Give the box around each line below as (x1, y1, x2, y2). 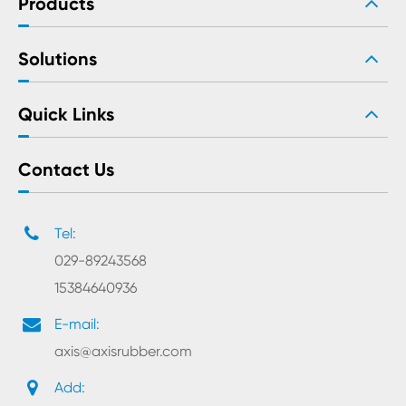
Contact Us (18, 158, 114, 180)
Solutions (18, 47, 97, 70)
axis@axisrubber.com (54, 342, 192, 360)
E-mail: (54, 314, 100, 333)
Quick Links (18, 102, 114, 125)
